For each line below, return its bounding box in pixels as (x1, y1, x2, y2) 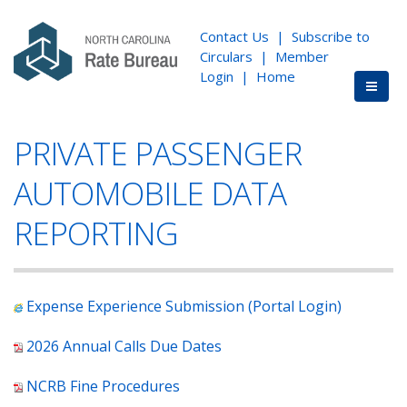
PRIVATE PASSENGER (14, 132, 302, 174)
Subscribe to (292, 27, 370, 45)
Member (275, 47, 329, 65)
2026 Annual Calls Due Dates (26, 336, 222, 356)
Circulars (200, 47, 253, 65)
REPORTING (14, 212, 178, 254)
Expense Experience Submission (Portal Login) (26, 296, 342, 316)
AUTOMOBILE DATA (14, 172, 286, 214)
